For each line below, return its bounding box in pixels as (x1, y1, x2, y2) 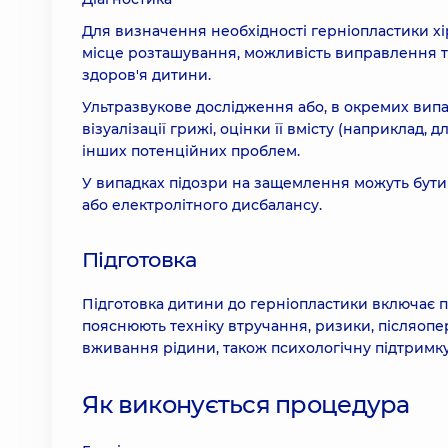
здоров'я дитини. (82, 66, 211, 84)
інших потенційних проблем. (82, 142, 300, 160)
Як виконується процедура (82, 390, 410, 419)
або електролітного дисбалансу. (82, 196, 322, 214)
